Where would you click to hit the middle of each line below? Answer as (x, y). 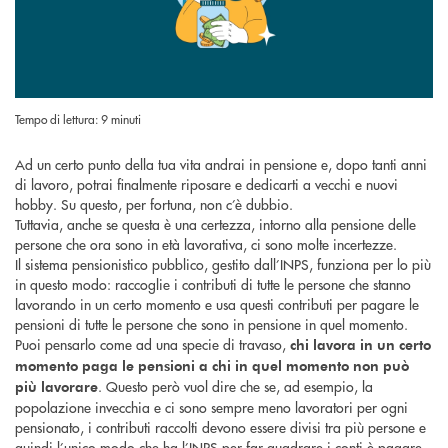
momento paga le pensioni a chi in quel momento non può (212, 365)
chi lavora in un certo (360, 344)
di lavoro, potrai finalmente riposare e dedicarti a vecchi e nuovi (206, 183)
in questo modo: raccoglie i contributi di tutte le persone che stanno (213, 283)
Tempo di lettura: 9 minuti (78, 119)
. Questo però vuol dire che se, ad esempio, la (235, 385)
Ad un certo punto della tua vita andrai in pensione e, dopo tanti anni (221, 163)
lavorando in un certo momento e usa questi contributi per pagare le (217, 303)
